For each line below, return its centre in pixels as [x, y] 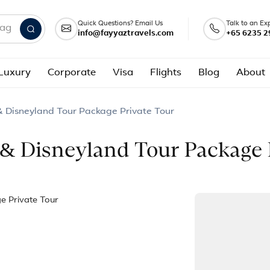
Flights [166, 73]
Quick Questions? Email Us [120, 24]
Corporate [72, 73]
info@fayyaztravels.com [126, 33]
